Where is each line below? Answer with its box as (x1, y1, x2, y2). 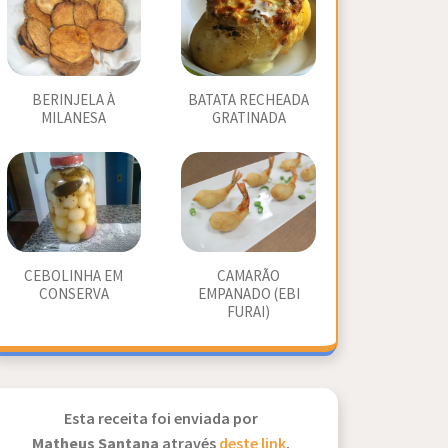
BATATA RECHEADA (188, 91, 310, 110)
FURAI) (227, 303, 271, 322)
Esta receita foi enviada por (64, 409, 259, 430)
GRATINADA (211, 109, 286, 128)
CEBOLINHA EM (24, 267, 124, 286)
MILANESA (41, 109, 107, 128)
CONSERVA (38, 285, 109, 304)
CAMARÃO (217, 267, 281, 286)
